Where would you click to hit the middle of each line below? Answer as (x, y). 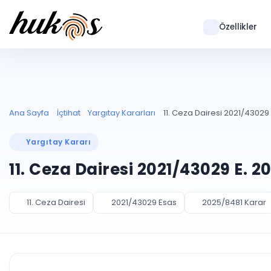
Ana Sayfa (29, 113)
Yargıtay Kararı (59, 142)
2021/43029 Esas (144, 202)
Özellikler (238, 27)
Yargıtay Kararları (122, 113)
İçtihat (68, 113)
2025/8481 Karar (234, 202)
